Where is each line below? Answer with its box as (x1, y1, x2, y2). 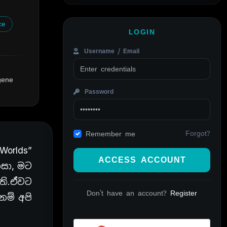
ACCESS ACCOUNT (98, 154, 186, 165)
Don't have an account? (87, 188, 170, 198)
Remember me (86, 129, 135, 138)
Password (82, 87, 113, 96)
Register (170, 188, 197, 198)
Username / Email (81, 47, 139, 55)
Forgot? (185, 129, 210, 138)
